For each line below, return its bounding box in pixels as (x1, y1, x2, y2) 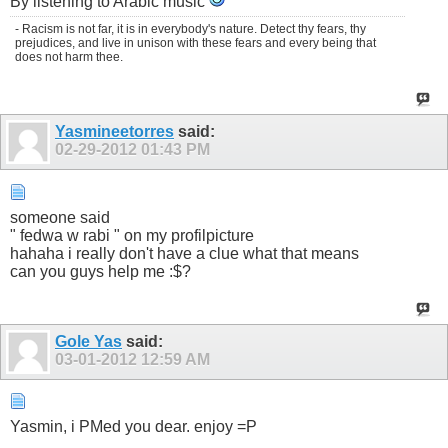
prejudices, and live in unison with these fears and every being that (15, 36, 376, 51)
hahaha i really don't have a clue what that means (10, 244, 359, 262)
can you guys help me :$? (10, 262, 191, 280)
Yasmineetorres (55, 123, 174, 141)
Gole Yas (55, 332, 122, 350)
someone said (10, 208, 110, 226)
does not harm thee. (15, 50, 123, 65)
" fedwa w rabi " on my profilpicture (10, 226, 254, 244)
